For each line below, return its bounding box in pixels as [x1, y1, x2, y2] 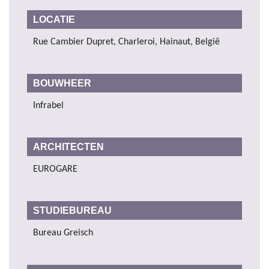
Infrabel [33, 101, 64, 111]
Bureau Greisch [33, 228, 93, 238]
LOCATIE [33, 14, 75, 25]
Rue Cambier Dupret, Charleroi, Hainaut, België [33, 37, 220, 47]
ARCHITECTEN [33, 142, 106, 153]
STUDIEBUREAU [33, 205, 114, 216]
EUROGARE [33, 165, 77, 175]
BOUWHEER [33, 78, 94, 89]
